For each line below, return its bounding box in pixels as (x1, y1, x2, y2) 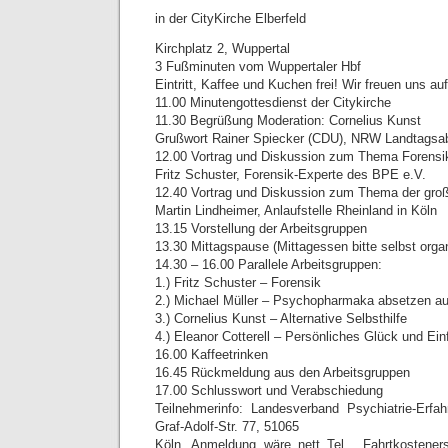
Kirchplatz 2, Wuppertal (155, 41, 290, 56)
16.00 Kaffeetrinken (155, 347, 268, 362)
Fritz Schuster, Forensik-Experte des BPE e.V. (155, 167, 426, 182)
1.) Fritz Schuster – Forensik (155, 275, 321, 290)
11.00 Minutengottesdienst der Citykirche (155, 95, 391, 110)
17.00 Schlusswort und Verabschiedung (155, 383, 383, 398)
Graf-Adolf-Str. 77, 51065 (155, 419, 299, 434)
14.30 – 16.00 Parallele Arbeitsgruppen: (155, 257, 382, 272)
